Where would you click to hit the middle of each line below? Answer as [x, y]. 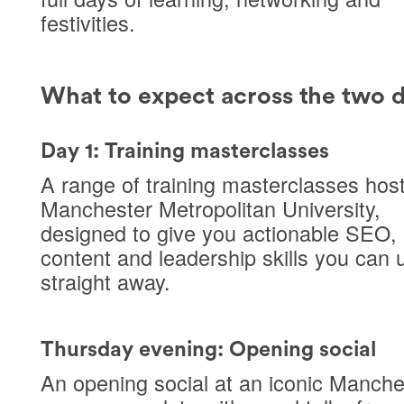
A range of [93, 184]
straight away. [105, 281]
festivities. [87, 23]
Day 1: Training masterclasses [184, 151]
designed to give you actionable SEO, [218, 232]
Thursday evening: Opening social [208, 350]
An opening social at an [154, 382]
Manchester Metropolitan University [207, 208]
